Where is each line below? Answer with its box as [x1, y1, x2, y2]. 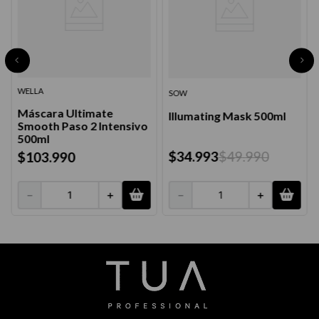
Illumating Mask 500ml [168, 108, 286, 122]
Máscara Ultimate [17, 106, 113, 120]
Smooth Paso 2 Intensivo [17, 119, 148, 133]
